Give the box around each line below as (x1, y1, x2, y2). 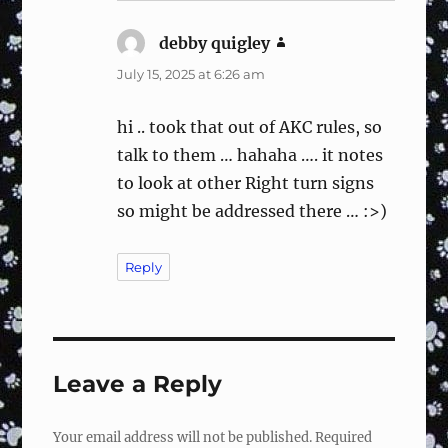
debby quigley (159, 32, 271, 53)
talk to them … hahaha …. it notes (117, 144, 384, 165)
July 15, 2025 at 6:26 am (117, 65, 266, 82)
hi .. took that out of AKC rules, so (117, 116, 383, 137)
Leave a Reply (53, 369, 223, 398)
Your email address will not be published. (53, 428, 313, 446)
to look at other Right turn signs (117, 172, 375, 193)
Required (315, 428, 373, 446)
